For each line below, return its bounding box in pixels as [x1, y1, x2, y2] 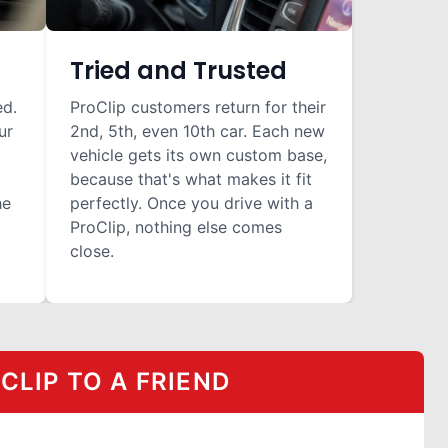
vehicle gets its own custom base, [70, 145, 327, 165]
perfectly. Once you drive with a [70, 193, 313, 213]
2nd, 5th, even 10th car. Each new [70, 121, 325, 141]
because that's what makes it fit [70, 169, 312, 189]
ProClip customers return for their [70, 97, 326, 117]
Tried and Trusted [70, 54, 287, 87]
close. [70, 241, 114, 261]
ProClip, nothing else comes [70, 217, 282, 237]
